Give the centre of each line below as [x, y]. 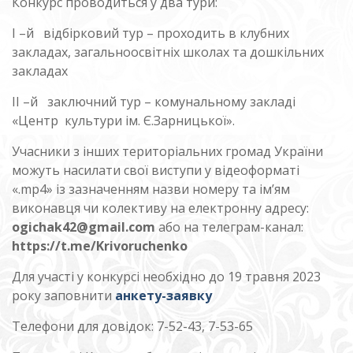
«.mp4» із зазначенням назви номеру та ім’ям [151, 189]
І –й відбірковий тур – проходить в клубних [150, 33]
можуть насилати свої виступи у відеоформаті [156, 170]
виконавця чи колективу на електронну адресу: [160, 208]
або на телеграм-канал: [229, 227]
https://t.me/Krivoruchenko [100, 245]
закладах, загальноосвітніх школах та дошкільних [168, 52]
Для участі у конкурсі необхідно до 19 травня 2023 [166, 276]
